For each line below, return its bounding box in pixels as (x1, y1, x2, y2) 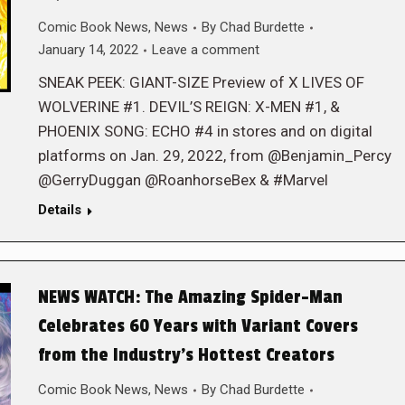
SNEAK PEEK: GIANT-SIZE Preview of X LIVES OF (37, 73, 364, 91)
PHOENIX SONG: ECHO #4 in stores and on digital (37, 122, 372, 140)
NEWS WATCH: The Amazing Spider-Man (37, 287, 343, 308)
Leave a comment (151, 42, 259, 58)
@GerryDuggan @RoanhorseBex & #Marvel (37, 171, 328, 189)
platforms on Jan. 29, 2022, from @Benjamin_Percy (37, 146, 391, 165)
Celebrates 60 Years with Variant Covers (37, 316, 358, 337)
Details (37, 202, 81, 218)
